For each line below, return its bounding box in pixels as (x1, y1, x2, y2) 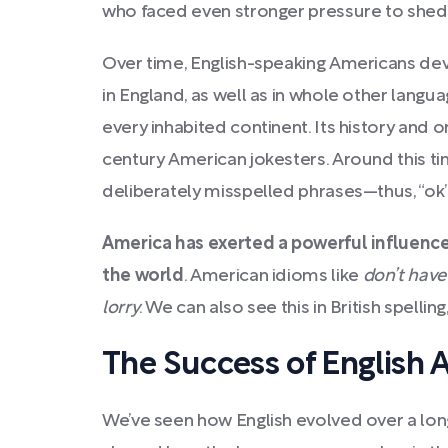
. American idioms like (183, 268, 363, 285)
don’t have (362, 268, 446, 285)
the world (102, 268, 184, 285)
